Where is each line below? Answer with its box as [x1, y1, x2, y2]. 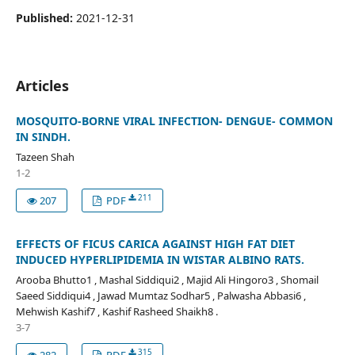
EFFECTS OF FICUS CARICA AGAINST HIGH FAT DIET [15, 235, 295, 251]
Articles [15, 75, 69, 95]
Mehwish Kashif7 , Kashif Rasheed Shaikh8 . [15, 303, 218, 319]
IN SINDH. [15, 128, 71, 144]
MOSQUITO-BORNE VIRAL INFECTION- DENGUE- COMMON [15, 113, 333, 128]
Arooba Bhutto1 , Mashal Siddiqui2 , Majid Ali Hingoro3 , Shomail [15, 272, 319, 287]
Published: [15, 10, 76, 25]
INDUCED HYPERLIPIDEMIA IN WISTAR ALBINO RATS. [15, 251, 304, 267]
